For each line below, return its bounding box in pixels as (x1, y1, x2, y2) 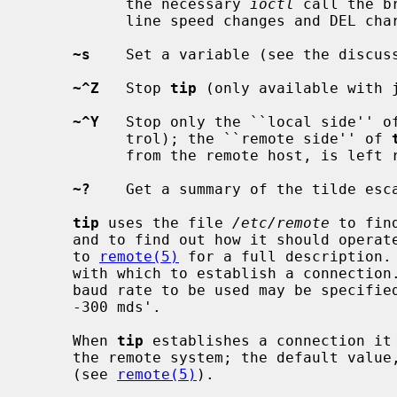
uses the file (99, 214, 232, 231)
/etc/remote (232, 214, 330, 231)
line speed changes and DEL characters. (28, 12, 126, 29)
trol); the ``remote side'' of (126, 129, 392, 147)
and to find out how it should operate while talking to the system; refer (28, 230, 73, 248)
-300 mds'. (28, 298, 73, 315)
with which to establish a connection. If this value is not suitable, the (28, 264, 73, 282)
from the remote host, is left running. (28, 146, 126, 164)
